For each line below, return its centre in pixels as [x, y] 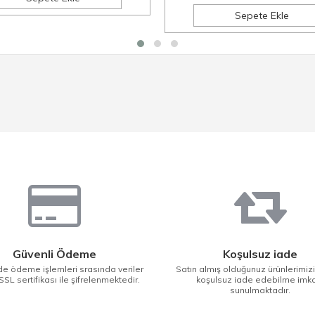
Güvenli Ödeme [55, 254]
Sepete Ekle [262, 15]
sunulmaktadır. [261, 290]
